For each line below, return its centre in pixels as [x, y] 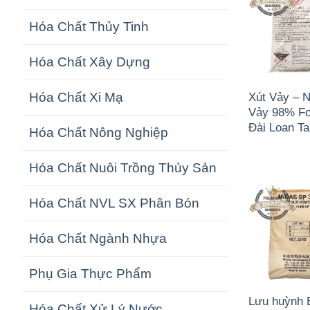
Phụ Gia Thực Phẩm [90, 274]
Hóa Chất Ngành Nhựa [98, 239]
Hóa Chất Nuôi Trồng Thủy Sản [123, 168]
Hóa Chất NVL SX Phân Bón [114, 203]
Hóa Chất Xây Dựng [90, 62]
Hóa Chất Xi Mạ [76, 98]
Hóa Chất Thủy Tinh [89, 27]
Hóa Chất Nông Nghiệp [99, 133]
